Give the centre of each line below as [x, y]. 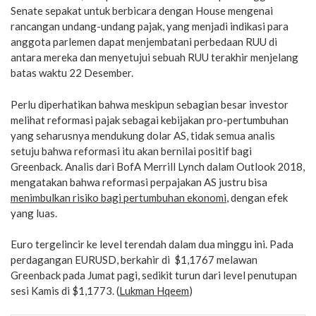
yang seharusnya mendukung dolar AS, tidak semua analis [143, 135]
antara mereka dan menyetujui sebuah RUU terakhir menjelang [154, 57]
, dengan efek [257, 197]
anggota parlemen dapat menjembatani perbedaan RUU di [144, 42]
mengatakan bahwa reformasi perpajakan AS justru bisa [139, 182]
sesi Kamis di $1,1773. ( [65, 291]
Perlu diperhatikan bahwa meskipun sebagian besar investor [150, 104]
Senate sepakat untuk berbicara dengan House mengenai [142, 11]
